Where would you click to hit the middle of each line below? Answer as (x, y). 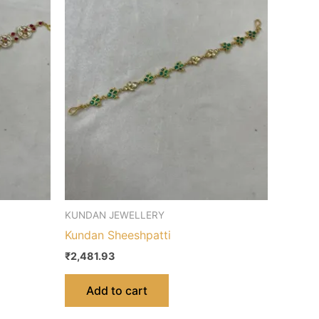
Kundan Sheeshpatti (118, 235)
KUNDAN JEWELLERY (115, 215)
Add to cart (117, 290)
